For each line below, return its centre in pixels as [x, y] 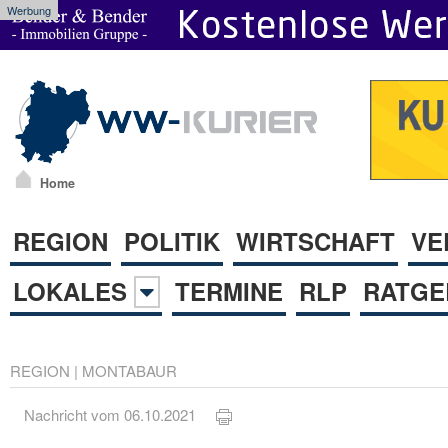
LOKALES [73, 290]
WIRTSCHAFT [315, 240]
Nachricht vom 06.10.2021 [120, 415]
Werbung [29, 10]
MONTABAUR [129, 370]
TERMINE [229, 290]
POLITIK [172, 240]
